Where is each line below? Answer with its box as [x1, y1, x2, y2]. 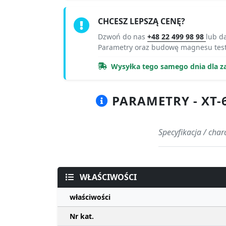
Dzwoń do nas [98, 31, 147, 41]
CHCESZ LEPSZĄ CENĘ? [98, 15, 185, 27]
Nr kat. [70, 211, 94, 221]
